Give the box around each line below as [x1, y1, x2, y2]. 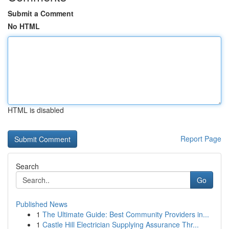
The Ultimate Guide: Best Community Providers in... [42, 209, 209, 219]
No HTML [8, 21, 40, 31]
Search [16, 161, 39, 171]
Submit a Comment [8, 8, 74, 18]
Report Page [180, 133, 221, 144]
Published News [16, 199, 67, 209]
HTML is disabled [8, 105, 64, 115]
